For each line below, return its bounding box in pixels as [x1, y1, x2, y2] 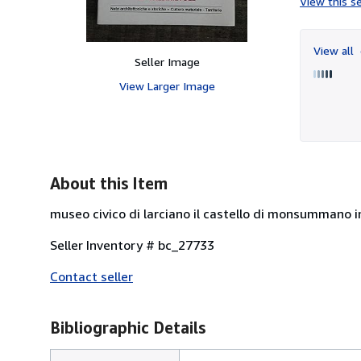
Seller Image [134, 54, 200, 68]
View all [313, 43, 357, 57]
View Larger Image [118, 78, 215, 93]
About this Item [50, 173, 168, 193]
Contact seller [50, 268, 133, 284]
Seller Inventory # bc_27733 [50, 236, 214, 253]
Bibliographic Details [50, 317, 205, 337]
